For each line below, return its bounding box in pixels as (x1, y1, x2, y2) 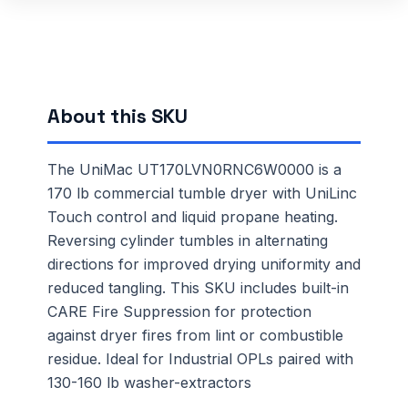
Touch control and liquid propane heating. (47, 207, 338, 226)
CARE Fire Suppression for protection (47, 301, 311, 321)
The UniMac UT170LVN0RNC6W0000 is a (47, 159, 342, 178)
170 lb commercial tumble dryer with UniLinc (47, 183, 357, 202)
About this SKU (47, 103, 188, 128)
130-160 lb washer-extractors (47, 372, 251, 392)
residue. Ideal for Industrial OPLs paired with (47, 349, 353, 368)
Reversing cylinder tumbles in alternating (47, 230, 328, 250)
